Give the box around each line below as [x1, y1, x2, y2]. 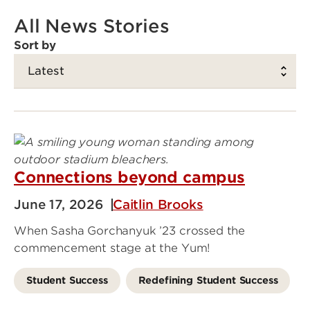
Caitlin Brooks [112, 197, 203, 212]
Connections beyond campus [14, 168, 245, 186]
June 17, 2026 [14, 197, 103, 212]
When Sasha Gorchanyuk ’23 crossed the [14, 224, 246, 238]
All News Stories [14, 15, 170, 37]
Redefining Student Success [138, 274, 278, 286]
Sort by [14, 38, 56, 52]
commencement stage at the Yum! [14, 241, 211, 255]
